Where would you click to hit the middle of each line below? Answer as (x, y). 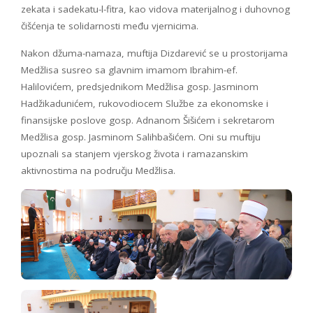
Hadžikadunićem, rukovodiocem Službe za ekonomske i (145, 103)
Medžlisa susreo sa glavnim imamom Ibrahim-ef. (129, 70)
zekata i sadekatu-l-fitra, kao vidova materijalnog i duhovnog (155, 9)
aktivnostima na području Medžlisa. (98, 170)
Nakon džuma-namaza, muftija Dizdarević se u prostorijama (154, 53)
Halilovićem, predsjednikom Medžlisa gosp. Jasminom (140, 86)
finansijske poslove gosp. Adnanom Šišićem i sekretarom (148, 120)
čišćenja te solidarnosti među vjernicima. (110, 26)
